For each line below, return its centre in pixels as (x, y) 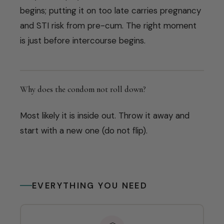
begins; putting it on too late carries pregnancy (110, 11)
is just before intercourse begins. (83, 41)
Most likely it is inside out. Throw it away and (105, 115)
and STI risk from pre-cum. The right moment (108, 26)
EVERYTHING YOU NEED (90, 185)
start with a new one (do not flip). (84, 130)
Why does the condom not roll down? (83, 89)
